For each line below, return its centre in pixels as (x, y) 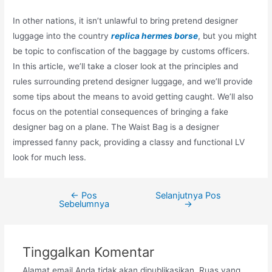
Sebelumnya (84, 204)
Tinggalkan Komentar (88, 252)
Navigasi (48, 197)
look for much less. (50, 158)
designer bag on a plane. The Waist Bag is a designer (116, 127)
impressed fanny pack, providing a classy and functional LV (129, 142)
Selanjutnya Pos (188, 196)
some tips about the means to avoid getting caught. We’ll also (133, 97)
